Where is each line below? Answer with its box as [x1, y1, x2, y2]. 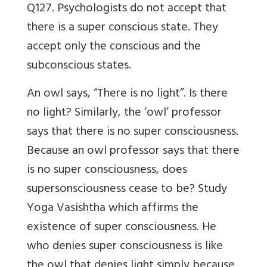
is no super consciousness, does [27, 160, 187, 182]
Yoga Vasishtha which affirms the [27, 198, 198, 220]
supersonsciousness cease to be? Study [27, 179, 227, 201]
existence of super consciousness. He [27, 217, 216, 239]
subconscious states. [27, 55, 131, 77]
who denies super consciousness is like [27, 236, 223, 258]
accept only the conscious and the [27, 36, 201, 58]
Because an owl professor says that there [27, 141, 240, 163]
